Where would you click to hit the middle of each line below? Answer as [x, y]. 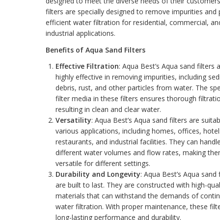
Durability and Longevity [98, 174]
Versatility [73, 120]
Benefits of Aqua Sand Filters [95, 50]
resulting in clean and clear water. [108, 109]
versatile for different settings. [103, 163]
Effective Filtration [87, 66]
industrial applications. [80, 33]
